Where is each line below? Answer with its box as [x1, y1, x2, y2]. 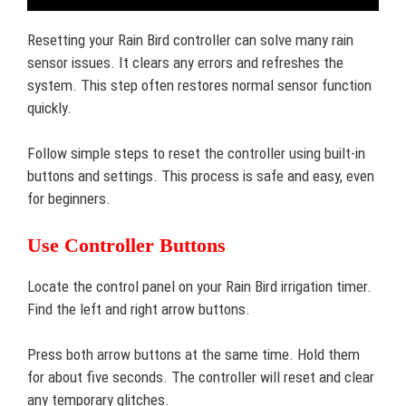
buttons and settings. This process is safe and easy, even [27, 167, 374, 185]
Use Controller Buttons [27, 233, 226, 256]
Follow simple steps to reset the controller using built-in [27, 144, 365, 162]
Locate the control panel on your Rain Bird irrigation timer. [27, 276, 372, 295]
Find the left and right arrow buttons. [27, 299, 250, 318]
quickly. [27, 98, 72, 117]
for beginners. [27, 189, 111, 208]
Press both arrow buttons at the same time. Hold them [27, 345, 360, 363]
